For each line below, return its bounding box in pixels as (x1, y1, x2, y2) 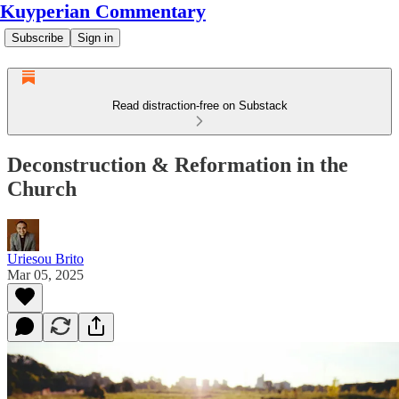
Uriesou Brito (7, 250, 84, 266)
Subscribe (12, 31, 63, 45)
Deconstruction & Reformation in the (7, 152, 348, 176)
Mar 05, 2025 (7, 266, 84, 282)
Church (7, 176, 77, 200)
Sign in (77, 31, 113, 45)
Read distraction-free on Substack (111, 99, 288, 112)
